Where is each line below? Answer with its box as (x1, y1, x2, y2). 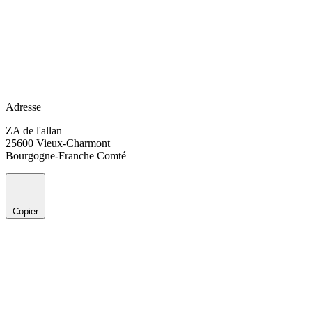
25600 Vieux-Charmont (6, 136, 110, 149)
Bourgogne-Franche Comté (6, 149, 126, 162)
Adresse (6, 100, 41, 113)
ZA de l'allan (6, 124, 62, 136)
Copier (13, 205, 38, 217)
